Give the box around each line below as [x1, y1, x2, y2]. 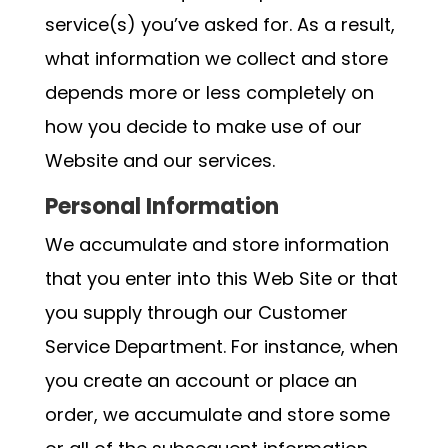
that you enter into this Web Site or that [44, 266, 398, 291]
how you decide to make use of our [44, 114, 362, 139]
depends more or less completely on [44, 80, 374, 105]
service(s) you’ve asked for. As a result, [44, 12, 395, 37]
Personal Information [44, 191, 279, 222]
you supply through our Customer [44, 300, 348, 325]
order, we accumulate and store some [44, 402, 390, 427]
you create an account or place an [44, 368, 357, 393]
